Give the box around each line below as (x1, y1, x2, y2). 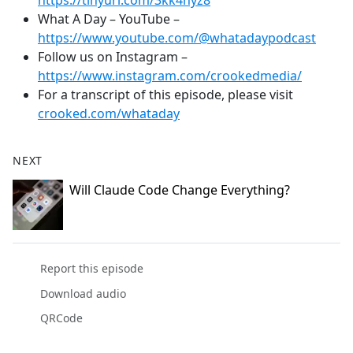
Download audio (39, 285, 126, 301)
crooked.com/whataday (38, 105, 180, 123)
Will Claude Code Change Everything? (69, 181, 290, 199)
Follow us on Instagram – (38, 48, 188, 66)
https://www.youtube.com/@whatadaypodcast (38, 29, 316, 47)
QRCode (39, 310, 83, 325)
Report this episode (39, 261, 143, 277)
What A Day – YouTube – (38, 10, 180, 28)
